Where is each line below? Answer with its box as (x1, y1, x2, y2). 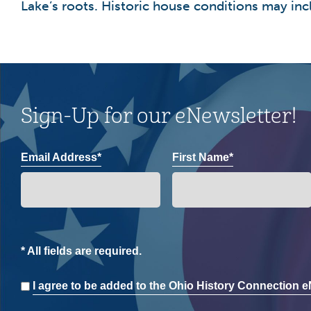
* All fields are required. (21, 245, 142, 257)
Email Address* (21, 151, 101, 163)
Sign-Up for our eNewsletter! (21, 103, 296, 129)
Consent (20, 271, 64, 285)
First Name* (172, 151, 234, 163)
